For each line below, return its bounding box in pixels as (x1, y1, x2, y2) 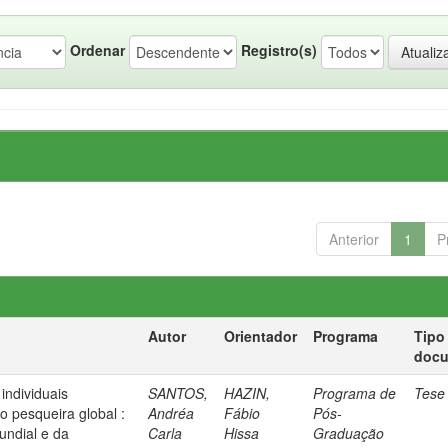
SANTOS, (148, 383, 209, 403)
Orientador (224, 326, 298, 346)
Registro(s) (241, 39, 317, 60)
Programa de (313, 383, 397, 403)
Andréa (148, 403, 195, 423)
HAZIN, (224, 383, 271, 403)
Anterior (328, 229, 379, 249)
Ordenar (70, 39, 125, 60)
